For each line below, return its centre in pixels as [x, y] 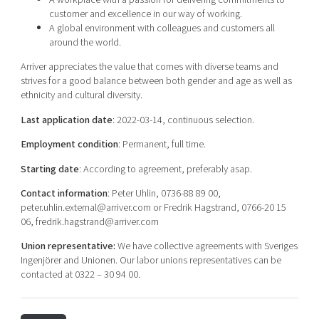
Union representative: [68, 246]
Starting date [49, 169]
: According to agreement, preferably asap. [165, 169]
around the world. [85, 43]
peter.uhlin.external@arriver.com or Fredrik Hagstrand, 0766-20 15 [153, 208]
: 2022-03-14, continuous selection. [183, 120]
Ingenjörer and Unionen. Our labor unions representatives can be [151, 261]
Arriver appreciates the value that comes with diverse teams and [149, 67]
